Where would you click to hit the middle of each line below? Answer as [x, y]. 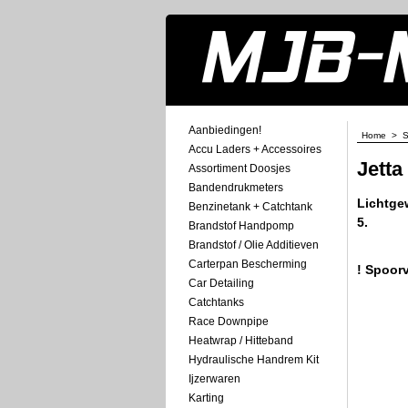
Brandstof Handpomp [241, 226]
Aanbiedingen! [225, 130]
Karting [206, 398]
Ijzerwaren [214, 379]
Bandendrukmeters [236, 188]
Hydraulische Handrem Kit [254, 360]
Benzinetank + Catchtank [250, 207]
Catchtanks [216, 302]
